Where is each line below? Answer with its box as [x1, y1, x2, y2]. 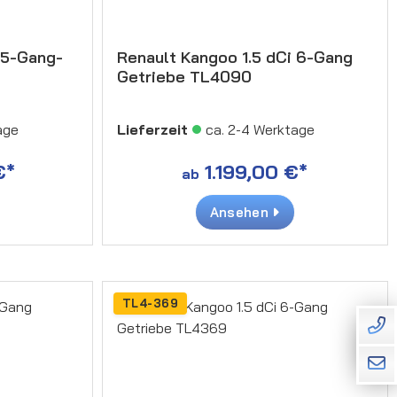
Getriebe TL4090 [116, 66, 252, 87]
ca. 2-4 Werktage [205, 120, 315, 138]
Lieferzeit [116, 120, 188, 138]
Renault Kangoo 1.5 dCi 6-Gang [116, 46, 353, 67]
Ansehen [209, 203, 273, 221]
